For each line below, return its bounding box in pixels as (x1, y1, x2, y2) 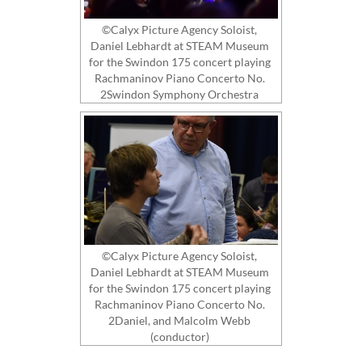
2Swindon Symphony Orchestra (100, 86, 259, 101)
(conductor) (149, 329, 209, 343)
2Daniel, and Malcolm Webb (108, 313, 251, 327)
